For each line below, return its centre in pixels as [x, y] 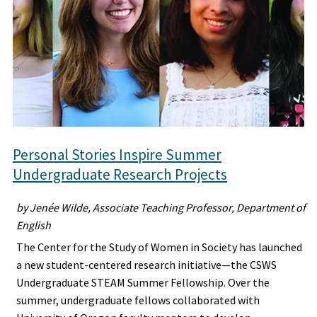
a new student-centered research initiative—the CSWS [146, 265]
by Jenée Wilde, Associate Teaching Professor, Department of [161, 208]
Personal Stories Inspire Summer [117, 155]
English [34, 225]
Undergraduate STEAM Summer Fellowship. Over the [143, 283]
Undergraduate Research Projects [120, 175]
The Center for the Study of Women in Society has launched [159, 247]
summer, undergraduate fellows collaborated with [138, 300]
